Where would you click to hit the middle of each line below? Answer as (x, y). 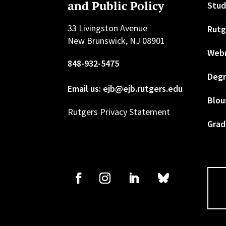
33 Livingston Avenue (108, 28)
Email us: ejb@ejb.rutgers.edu (125, 89)
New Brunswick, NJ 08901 (117, 41)
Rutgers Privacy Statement (119, 112)
